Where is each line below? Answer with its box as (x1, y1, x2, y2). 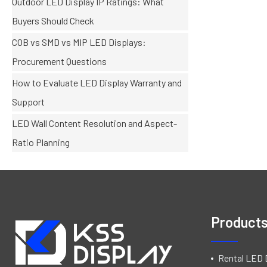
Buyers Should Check (12, 14, 94, 26)
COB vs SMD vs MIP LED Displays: (12, 36, 146, 48)
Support (12, 95, 45, 107)
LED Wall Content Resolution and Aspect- (12, 117, 177, 129)
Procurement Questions (12, 55, 107, 67)
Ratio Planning (12, 136, 70, 148)
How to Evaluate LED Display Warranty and (12, 76, 182, 88)
